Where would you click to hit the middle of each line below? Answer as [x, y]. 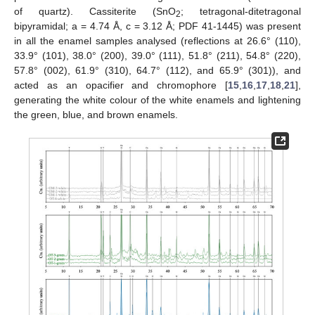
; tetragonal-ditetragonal [241, 12]
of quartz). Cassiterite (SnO [95, 12]
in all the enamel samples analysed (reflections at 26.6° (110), [157, 41]
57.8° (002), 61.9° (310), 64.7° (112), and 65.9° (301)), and [157, 71]
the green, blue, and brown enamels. [96, 115]
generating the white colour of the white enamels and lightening [157, 100]
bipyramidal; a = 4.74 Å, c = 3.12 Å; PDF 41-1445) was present [157, 26]
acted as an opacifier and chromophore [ [121, 85]
